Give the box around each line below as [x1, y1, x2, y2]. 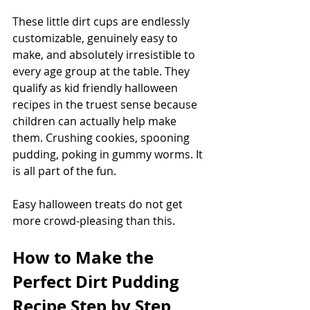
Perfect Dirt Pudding [12, 270, 183, 294]
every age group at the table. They [12, 64, 192, 80]
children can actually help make [12, 113, 179, 129]
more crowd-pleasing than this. [12, 213, 175, 229]
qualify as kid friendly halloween [12, 80, 181, 96]
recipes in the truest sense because [12, 97, 200, 113]
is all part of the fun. [12, 163, 116, 179]
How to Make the [12, 246, 158, 270]
